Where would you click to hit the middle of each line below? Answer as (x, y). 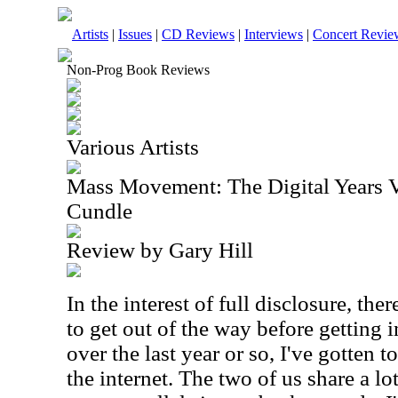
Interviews (274, 34)
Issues (135, 34)
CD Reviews (198, 34)
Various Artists (133, 147)
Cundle (99, 211)
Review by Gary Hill (160, 250)
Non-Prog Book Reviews (138, 70)
